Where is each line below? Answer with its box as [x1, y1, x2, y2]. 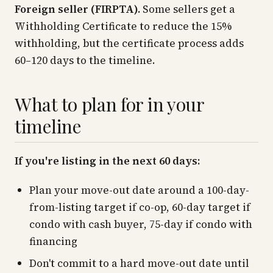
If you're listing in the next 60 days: [15, 154, 200, 168]
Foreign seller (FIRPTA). [15, 2, 140, 16]
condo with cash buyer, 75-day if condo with [29, 217, 252, 232]
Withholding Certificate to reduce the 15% [15, 19, 232, 34]
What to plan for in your [15, 92, 205, 116]
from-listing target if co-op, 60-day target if [29, 200, 250, 214]
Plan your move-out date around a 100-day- [29, 183, 249, 197]
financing [29, 234, 77, 249]
